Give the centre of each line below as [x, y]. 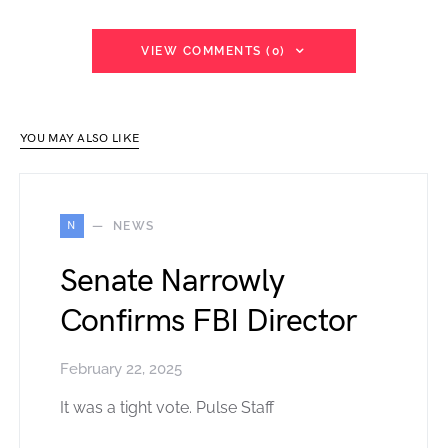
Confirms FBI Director [209, 321]
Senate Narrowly [172, 281]
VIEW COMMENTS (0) [213, 50]
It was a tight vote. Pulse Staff [167, 407]
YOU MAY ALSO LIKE [80, 138]
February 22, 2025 [121, 368]
